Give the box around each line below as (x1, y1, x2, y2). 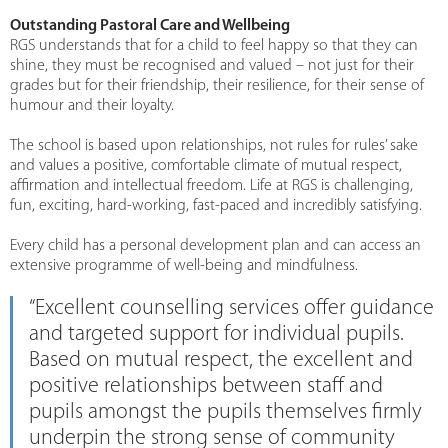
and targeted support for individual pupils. (29, 323, 404, 347)
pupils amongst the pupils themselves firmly (29, 401, 422, 425)
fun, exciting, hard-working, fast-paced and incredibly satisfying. (10, 198, 422, 215)
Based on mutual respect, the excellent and (29, 349, 413, 373)
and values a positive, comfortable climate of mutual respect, (10, 158, 402, 175)
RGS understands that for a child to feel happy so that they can (10, 38, 418, 55)
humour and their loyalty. (10, 98, 174, 115)
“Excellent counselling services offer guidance (29, 297, 434, 321)
